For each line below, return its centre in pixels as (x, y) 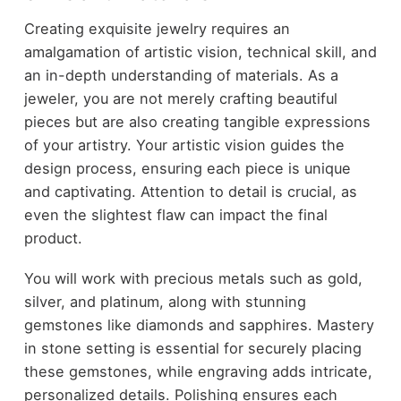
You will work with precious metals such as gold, (193, 278)
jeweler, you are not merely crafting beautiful (180, 99)
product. (53, 239)
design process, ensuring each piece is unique (187, 169)
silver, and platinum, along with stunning (165, 301)
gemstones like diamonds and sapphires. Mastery (199, 324)
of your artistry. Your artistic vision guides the (184, 145)
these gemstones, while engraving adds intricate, (198, 371)
